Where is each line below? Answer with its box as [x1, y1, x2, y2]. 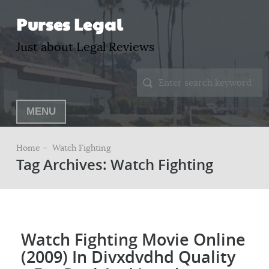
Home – [16, 142, 50, 153]
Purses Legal [16, 13, 123, 35]
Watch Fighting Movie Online [21, 228, 246, 250]
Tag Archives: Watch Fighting [16, 155, 213, 174]
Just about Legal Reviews [16, 40, 154, 55]
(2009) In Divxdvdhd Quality [21, 246, 236, 268]
